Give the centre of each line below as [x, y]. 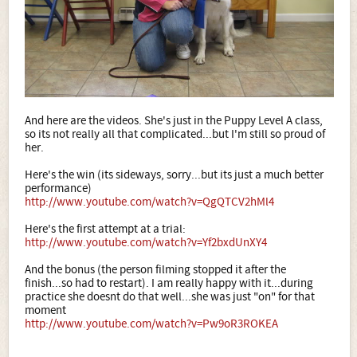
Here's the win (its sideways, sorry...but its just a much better [174, 175]
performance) [58, 188]
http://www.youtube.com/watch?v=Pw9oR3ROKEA [151, 324]
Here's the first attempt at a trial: [105, 229]
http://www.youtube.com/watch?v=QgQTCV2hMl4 [149, 202]
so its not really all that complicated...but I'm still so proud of [175, 134]
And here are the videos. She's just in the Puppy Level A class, [174, 121]
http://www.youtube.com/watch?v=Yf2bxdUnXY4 [146, 243]
